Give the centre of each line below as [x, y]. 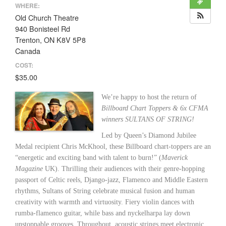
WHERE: [27, 6]
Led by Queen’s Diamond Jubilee [149, 135]
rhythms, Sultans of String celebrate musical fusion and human [105, 191]
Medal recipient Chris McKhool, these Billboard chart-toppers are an [113, 146]
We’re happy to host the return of [150, 97]
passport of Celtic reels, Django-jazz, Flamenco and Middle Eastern [111, 180]
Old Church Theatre [47, 18]
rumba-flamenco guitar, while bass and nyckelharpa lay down [103, 213]
